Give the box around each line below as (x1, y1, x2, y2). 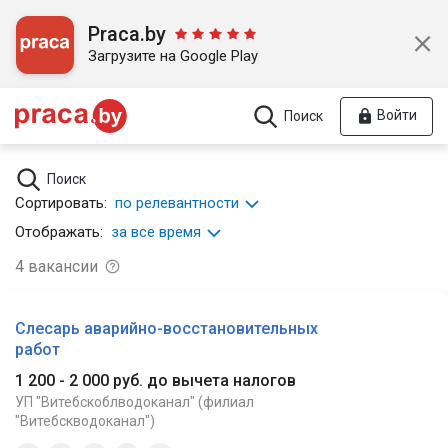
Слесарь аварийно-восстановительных (15, 318, 318, 338)
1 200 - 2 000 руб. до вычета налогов (15, 371, 296, 391)
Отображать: (15, 223, 103, 241)
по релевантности (115, 194, 239, 212)
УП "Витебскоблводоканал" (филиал (15, 394, 254, 411)
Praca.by (88, 22, 166, 46)
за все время (111, 223, 201, 241)
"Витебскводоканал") (15, 413, 155, 430)
